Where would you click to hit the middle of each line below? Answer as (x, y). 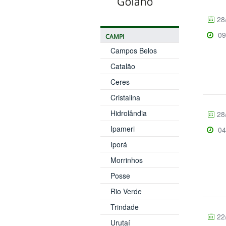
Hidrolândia (128, 113)
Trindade (124, 207)
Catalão (123, 66)
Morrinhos (126, 160)
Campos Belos (133, 50)
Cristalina (125, 97)
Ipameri (122, 128)
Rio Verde (126, 191)
